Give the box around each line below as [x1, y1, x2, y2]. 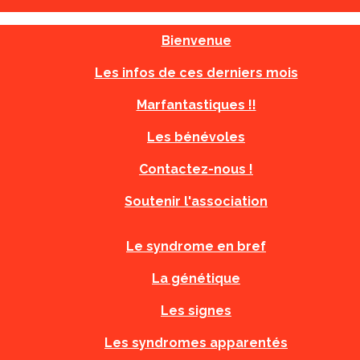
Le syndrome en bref [126, 239, 266, 254]
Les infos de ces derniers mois [94, 65, 298, 80]
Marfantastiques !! [136, 97, 256, 112]
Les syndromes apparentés [104, 335, 288, 350]
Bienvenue [161, 33, 231, 48]
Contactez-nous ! [139, 162, 253, 177]
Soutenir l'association [125, 194, 268, 209]
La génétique [152, 271, 240, 286]
